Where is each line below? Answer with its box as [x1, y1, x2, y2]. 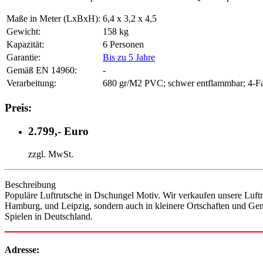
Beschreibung [5, 179, 56, 190]
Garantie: [6, 52, 41, 62]
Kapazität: [6, 39, 44, 49]
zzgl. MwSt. [28, 149, 73, 159]
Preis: [5, 101, 32, 114]
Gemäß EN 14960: [6, 65, 77, 75]
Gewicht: [6, 26, 41, 36]
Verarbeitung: [6, 77, 56, 88]
